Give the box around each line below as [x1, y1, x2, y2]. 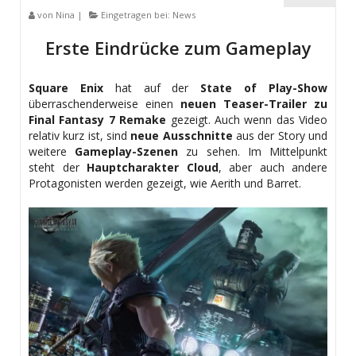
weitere [29, 144, 75, 160]
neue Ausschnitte [130, 128, 233, 144]
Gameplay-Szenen [75, 144, 179, 160]
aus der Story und [232, 128, 328, 144]
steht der [29, 160, 87, 176]
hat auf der [103, 80, 201, 96]
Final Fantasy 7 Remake [29, 112, 167, 128]
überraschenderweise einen [29, 96, 173, 112]
